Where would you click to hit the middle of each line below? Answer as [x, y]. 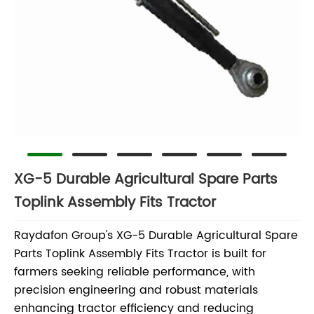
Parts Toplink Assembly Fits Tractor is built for [140, 253]
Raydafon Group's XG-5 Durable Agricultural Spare [156, 235]
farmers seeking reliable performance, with [135, 272]
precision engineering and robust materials [136, 290]
